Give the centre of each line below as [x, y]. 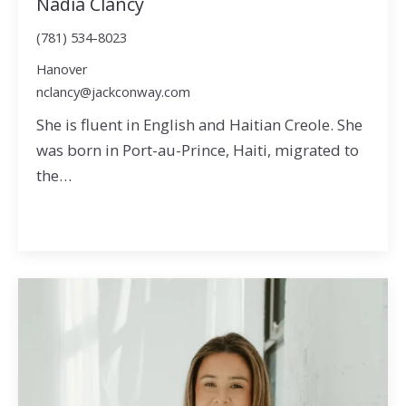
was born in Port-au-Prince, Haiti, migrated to [197, 150]
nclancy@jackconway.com [113, 92]
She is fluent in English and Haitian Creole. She [199, 124]
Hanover [62, 69]
